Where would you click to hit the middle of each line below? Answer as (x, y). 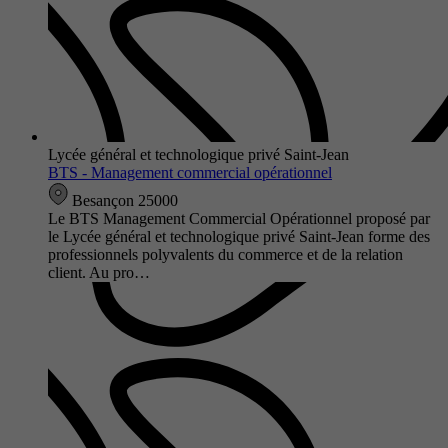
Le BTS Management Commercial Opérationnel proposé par (239, 218)
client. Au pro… (99, 272)
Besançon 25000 (123, 200)
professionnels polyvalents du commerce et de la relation (225, 254)
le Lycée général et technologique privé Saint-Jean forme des (239, 236)
